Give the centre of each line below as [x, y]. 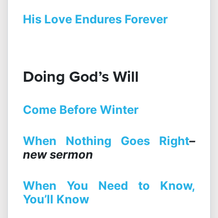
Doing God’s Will [81, 77]
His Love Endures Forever [95, 19]
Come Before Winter [81, 110]
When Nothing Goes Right [106, 141]
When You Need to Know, [109, 186]
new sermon [58, 155]
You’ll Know [56, 200]
